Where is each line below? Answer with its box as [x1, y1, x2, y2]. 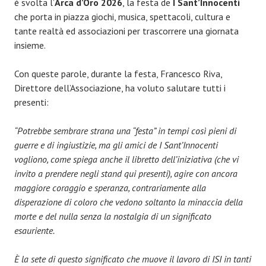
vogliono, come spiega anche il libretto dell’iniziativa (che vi [14, 153, 239, 165]
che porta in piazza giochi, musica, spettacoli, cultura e [14, 10, 230, 23]
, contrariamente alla [128, 181, 206, 194]
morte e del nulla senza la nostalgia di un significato [14, 210, 211, 222]
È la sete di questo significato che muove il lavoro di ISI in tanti [14, 252, 251, 265]
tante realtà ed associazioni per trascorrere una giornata [14, 24, 239, 37]
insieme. [14, 39, 46, 51]
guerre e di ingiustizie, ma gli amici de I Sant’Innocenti [14, 138, 218, 151]
